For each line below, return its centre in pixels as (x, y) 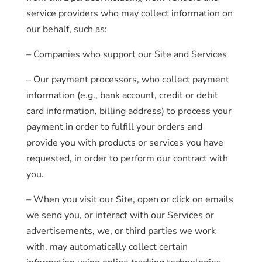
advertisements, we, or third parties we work (121, 231)
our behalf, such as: (66, 29)
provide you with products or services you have (125, 143)
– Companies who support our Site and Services (126, 54)
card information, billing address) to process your (129, 111)
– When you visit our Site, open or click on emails (130, 199)
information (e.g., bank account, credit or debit (122, 95)
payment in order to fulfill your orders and (114, 127)
